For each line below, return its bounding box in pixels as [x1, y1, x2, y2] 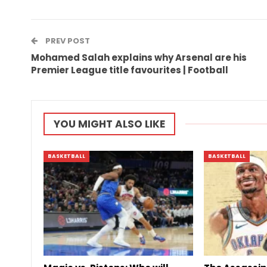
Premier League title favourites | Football [31, 64, 228, 76]
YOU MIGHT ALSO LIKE [54, 117, 165, 131]
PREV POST [44, 35, 90, 46]
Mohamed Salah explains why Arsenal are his [31, 51, 247, 64]
